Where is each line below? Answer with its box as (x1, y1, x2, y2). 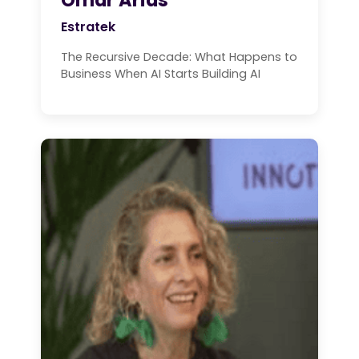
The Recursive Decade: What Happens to (61, 48, 297, 65)
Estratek (61, 17, 115, 36)
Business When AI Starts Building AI (61, 65, 260, 82)
